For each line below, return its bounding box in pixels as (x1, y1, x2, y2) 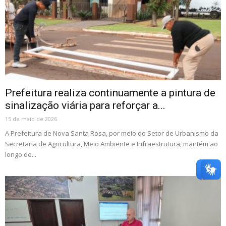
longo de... (5, 149, 36, 159)
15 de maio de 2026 (5, 115, 57, 123)
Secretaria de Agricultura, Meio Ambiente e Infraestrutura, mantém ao (5, 139, 218, 148)
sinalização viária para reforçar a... (5, 99, 165, 111)
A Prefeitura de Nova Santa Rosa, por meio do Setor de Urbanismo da (5, 128, 218, 138)
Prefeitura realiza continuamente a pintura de (5, 86, 215, 99)
